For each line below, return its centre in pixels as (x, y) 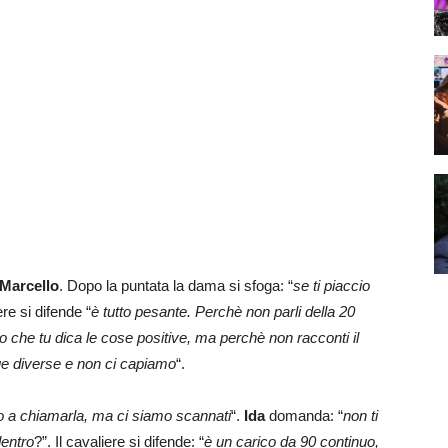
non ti (360, 415)
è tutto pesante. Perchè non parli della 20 (223, 311)
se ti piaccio (331, 285)
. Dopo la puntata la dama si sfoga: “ (176, 285)
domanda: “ (304, 415)
